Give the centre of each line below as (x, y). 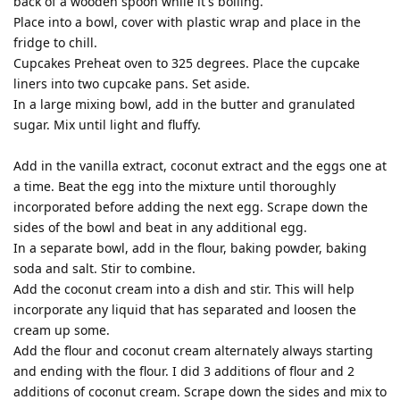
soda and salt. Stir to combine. (104, 268)
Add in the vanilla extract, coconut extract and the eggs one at (200, 165)
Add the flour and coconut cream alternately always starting (193, 350)
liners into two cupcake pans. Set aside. (132, 83)
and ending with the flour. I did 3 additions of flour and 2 (184, 371)
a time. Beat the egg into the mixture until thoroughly (175, 186)
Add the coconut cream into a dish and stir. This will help (184, 288)
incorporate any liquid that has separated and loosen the (185, 309)
